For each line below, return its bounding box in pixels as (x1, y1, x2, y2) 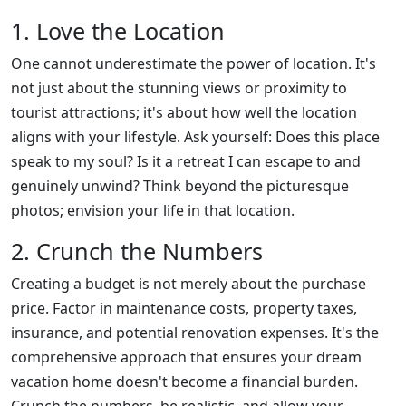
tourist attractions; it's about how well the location (11, 102, 357, 122)
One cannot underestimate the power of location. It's (11, 53, 376, 73)
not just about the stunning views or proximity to (11, 78, 347, 98)
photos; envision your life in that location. (11, 200, 295, 220)
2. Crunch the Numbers (11, 236, 263, 266)
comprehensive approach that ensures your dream (11, 347, 362, 367)
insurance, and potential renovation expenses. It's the (11, 323, 379, 343)
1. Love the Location (11, 15, 225, 46)
